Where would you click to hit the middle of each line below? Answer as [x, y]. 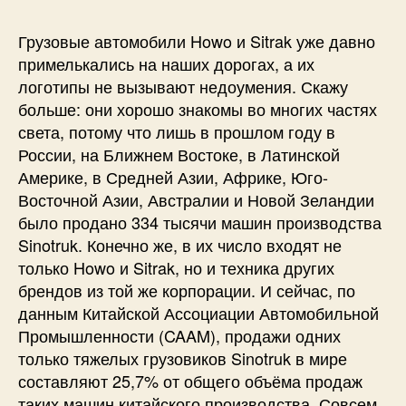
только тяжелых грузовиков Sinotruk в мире [183, 358]
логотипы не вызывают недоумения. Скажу [183, 86]
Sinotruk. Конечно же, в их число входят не [180, 245]
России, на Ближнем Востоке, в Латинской [179, 154]
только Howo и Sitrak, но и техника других [176, 267]
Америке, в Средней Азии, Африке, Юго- [173, 177]
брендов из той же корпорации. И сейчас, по [187, 290]
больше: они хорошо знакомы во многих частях [198, 109]
